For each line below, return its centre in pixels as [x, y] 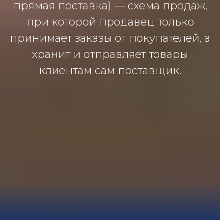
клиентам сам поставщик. [110, 70]
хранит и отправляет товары [110, 54]
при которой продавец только [110, 22]
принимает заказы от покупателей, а [110, 38]
